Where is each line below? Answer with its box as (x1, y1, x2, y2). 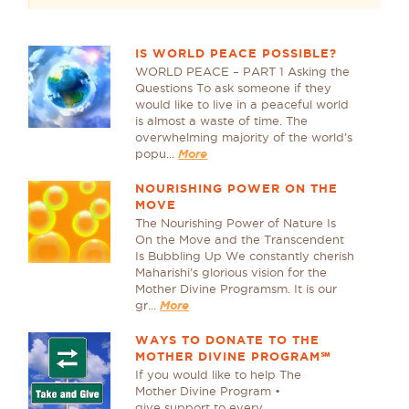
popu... (135, 147, 179, 160)
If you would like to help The (135, 368, 302, 381)
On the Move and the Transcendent (135, 233, 345, 246)
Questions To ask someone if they (135, 81, 332, 94)
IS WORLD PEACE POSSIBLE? (135, 47, 338, 60)
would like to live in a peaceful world (135, 98, 350, 110)
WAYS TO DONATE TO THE (135, 333, 320, 347)
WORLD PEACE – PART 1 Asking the (135, 65, 351, 78)
